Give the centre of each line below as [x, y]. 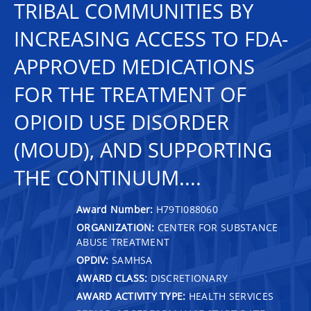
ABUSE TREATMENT [123, 242]
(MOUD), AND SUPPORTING [143, 150]
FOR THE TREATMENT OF [130, 94]
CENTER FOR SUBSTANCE [216, 227]
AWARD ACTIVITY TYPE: [131, 296]
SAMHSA [131, 260]
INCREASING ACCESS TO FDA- [151, 39]
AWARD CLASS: [112, 278]
